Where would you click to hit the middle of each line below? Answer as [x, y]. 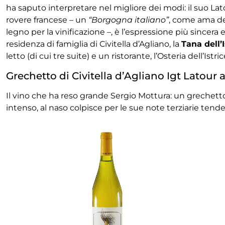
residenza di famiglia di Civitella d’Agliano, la [94, 44]
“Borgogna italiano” [128, 20]
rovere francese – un [46, 20]
